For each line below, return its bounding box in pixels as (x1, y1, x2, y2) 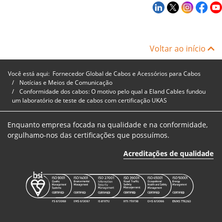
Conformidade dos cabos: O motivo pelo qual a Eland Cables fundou (19, 87, 206, 96)
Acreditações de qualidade (123, 148, 214, 158)
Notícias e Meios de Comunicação (19, 78, 112, 87)
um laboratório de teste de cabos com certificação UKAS (12, 96, 167, 105)
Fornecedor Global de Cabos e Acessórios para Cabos (53, 69, 201, 78)
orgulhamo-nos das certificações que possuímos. (7, 130, 169, 140)
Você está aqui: (8, 69, 53, 78)
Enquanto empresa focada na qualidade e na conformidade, (7, 119, 208, 129)
